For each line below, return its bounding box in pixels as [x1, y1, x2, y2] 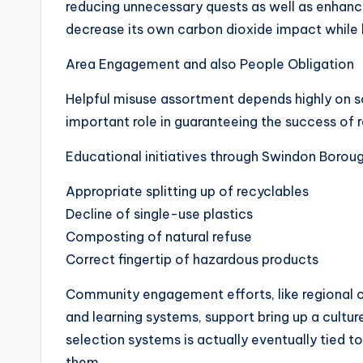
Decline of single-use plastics [66, 206, 253, 222]
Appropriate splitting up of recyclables [66, 183, 309, 199]
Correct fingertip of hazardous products [66, 251, 318, 267]
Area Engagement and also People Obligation [66, 56, 354, 72]
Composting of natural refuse [66, 228, 252, 245]
